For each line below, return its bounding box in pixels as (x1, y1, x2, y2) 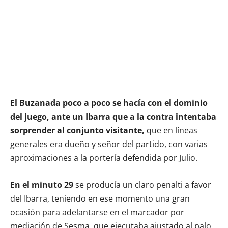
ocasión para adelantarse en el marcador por (10, 206, 184, 218)
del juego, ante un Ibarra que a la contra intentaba (10, 110, 216, 122)
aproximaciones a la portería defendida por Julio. (10, 152, 197, 163)
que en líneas (145, 124, 197, 136)
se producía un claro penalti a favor (73, 179, 211, 190)
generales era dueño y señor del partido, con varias (10, 138, 208, 150)
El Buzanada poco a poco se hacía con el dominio (10, 97, 208, 108)
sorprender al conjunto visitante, (10, 124, 145, 136)
